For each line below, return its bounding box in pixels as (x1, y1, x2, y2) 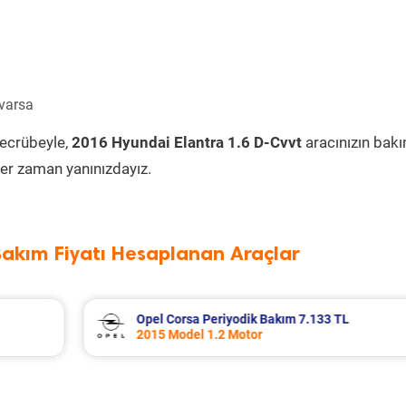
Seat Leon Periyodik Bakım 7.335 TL (170, 312, 380, 326)
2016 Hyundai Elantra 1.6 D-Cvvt (72, 133, 302, 151)
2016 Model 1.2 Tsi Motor (170, 327, 317, 342)
